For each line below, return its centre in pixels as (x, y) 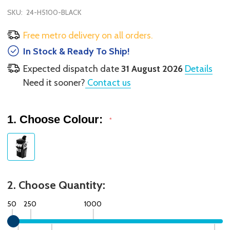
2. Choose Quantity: (56, 185)
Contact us (108, 82)
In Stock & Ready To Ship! (76, 51)
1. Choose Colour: (56, 119)
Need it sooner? (54, 82)
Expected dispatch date (72, 69)
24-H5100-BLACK (54, 13)
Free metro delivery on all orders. (88, 36)
